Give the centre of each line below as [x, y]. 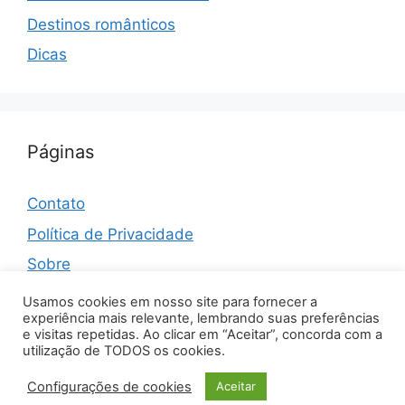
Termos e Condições [102, 294]
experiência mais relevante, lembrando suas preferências [201, 318]
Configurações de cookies [109, 386]
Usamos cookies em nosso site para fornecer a [170, 302]
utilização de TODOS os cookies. [124, 351]
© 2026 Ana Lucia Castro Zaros [165, 379]
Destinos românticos [101, 24]
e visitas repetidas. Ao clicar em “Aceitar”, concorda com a [202, 334]
